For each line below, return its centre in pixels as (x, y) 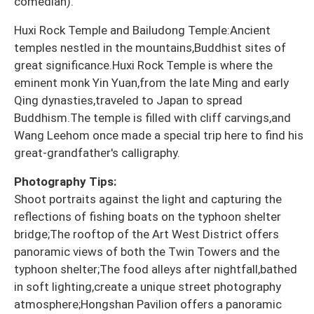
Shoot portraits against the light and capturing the (148, 199)
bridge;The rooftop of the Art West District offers (146, 234)
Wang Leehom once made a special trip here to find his (159, 135)
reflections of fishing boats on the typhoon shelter (148, 216)
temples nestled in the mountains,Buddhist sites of (150, 47)
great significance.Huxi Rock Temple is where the (143, 65)
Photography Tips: (65, 181)
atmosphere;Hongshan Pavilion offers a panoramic (148, 304)
